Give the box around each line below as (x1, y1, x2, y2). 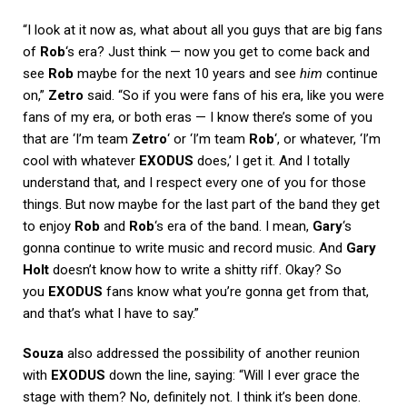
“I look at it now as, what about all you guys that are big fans (23, 21, 382, 38)
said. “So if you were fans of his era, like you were (84, 86, 384, 104)
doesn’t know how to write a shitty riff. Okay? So (49, 261, 342, 278)
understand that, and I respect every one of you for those (23, 174, 366, 191)
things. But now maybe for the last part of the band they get (23, 195, 380, 213)
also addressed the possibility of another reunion (64, 344, 360, 362)
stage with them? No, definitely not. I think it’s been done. (23, 388, 361, 405)
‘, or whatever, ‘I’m (274, 130, 381, 147)
